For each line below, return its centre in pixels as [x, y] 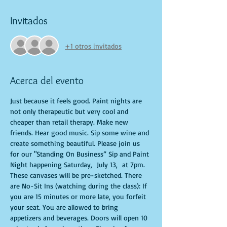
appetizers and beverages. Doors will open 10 [80, 218]
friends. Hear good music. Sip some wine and [81, 133]
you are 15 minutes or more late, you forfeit [79, 196]
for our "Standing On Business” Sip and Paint [81, 154]
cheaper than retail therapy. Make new [70, 122]
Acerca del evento [47, 81]
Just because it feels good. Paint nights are [77, 101]
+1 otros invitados [93, 46]
